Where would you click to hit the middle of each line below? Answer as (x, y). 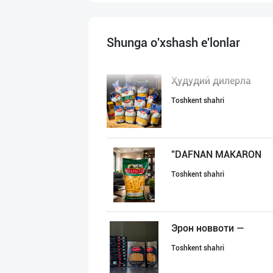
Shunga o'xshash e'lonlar (173, 43)
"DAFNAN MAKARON (216, 154)
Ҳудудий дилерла (211, 81)
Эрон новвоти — (208, 228)
